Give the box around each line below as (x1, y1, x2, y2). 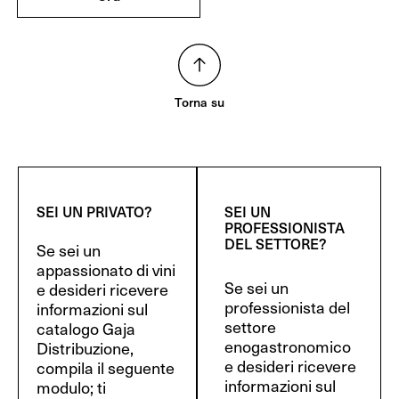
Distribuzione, (37, 337, 134, 360)
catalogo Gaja (37, 317, 135, 340)
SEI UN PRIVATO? (37, 200, 152, 223)
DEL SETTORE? (224, 232, 328, 255)
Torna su (174, 92, 225, 111)
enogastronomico (224, 335, 352, 358)
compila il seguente (37, 356, 175, 379)
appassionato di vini (37, 258, 175, 281)
